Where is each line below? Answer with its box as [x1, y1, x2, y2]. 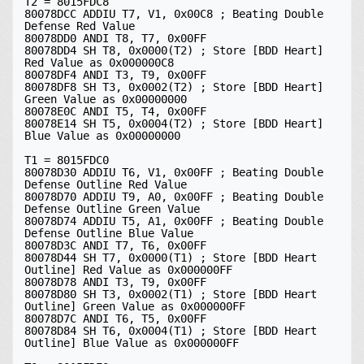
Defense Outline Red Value [24, 178, 187, 191]
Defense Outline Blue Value [24, 227, 193, 240]
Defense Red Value [24, 19, 135, 32]
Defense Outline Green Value [24, 202, 200, 215]
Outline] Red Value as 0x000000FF [24, 263, 232, 276]
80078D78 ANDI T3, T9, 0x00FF [24, 275, 206, 288]
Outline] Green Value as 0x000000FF [24, 300, 245, 313]
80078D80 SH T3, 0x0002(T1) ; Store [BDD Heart [24, 288, 317, 301]
